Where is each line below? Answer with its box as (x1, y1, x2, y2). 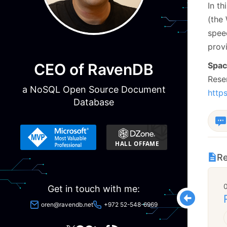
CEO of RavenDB (34, 60, 154, 79)
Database (73, 96, 114, 107)
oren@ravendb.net (41, 200, 93, 208)
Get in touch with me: (48, 183, 140, 194)
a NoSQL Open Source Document (22, 84, 166, 95)
